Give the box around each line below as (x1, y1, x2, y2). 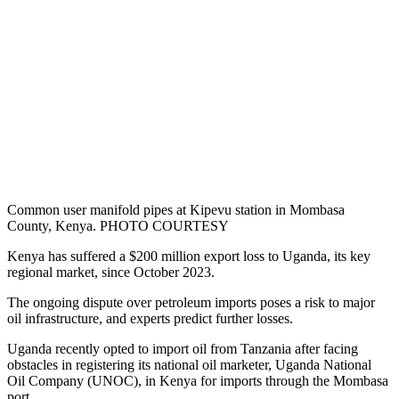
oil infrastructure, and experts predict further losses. (7, 311, 293, 327)
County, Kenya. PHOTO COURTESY (7, 218, 229, 234)
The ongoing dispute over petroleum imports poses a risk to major (7, 295, 375, 311)
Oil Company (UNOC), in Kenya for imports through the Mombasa (7, 373, 388, 389)
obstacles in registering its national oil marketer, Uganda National (7, 357, 371, 373)
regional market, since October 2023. (7, 265, 215, 281)
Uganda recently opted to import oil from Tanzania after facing (7, 341, 358, 357)
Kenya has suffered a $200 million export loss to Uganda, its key (7, 248, 370, 265)
